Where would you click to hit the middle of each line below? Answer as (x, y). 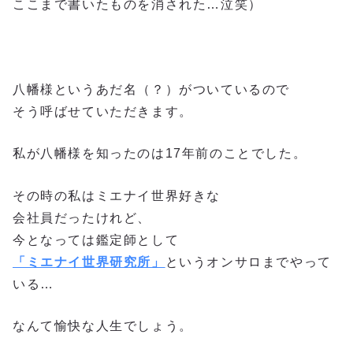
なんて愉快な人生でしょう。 (103, 326)
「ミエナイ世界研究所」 (89, 262)
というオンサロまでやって (248, 262)
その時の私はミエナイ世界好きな (117, 195)
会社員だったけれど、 (82, 217)
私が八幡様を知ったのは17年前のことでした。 (160, 154)
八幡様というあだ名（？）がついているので (151, 89)
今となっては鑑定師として (96, 240)
